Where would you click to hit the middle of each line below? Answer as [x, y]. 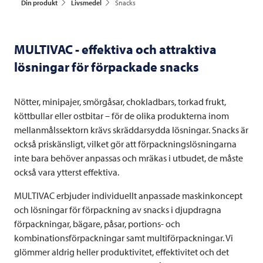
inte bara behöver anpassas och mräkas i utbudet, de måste [129, 158]
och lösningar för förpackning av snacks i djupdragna [118, 210]
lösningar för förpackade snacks [107, 67]
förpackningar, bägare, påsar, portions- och [97, 224]
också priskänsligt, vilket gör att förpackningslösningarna [125, 144]
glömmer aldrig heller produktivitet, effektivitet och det [122, 252]
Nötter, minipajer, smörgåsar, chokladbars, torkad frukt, [120, 102]
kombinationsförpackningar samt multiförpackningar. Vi [124, 238]
